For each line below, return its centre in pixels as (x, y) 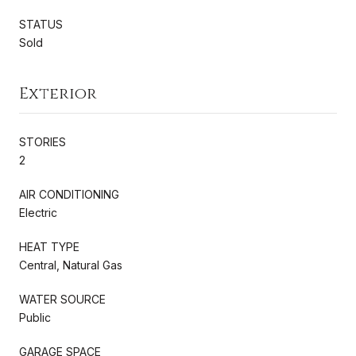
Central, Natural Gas (71, 265)
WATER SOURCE (62, 299)
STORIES (43, 141)
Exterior (58, 93)
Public (35, 317)
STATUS (41, 24)
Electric (38, 212)
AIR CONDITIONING (69, 194)
